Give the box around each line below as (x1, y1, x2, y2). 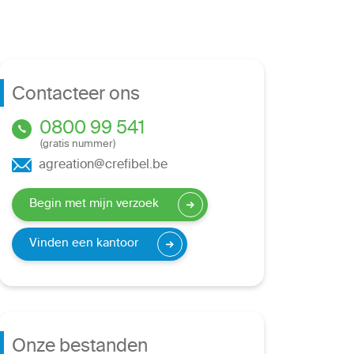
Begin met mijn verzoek (29, 194, 159, 216)
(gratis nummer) (40, 135, 115, 155)
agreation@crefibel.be (36, 154, 168, 178)
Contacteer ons (12, 79, 140, 112)
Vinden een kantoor (29, 233, 138, 255)
